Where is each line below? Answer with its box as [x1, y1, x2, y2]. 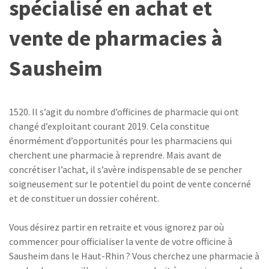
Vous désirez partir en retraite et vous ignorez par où [9, 221, 224, 233]
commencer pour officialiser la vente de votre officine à [9, 235, 232, 247]
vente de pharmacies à [9, 25, 223, 52]
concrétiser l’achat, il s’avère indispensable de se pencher [9, 163, 242, 175]
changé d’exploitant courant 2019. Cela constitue [9, 120, 210, 132]
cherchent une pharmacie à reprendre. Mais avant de [9, 149, 222, 161]
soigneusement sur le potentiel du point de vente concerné [9, 178, 251, 190]
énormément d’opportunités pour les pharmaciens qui [9, 134, 232, 147]
